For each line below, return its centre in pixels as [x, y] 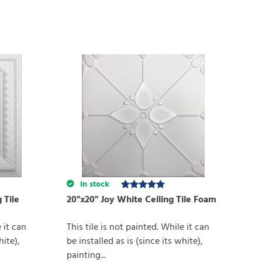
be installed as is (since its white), [135, 242]
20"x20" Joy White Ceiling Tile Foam [141, 200]
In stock [93, 185]
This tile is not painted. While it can [138, 228]
